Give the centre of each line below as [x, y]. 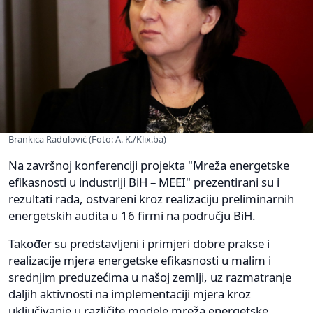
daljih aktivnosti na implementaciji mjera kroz [130, 294]
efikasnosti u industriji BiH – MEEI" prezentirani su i [144, 182]
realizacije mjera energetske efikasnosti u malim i [140, 261]
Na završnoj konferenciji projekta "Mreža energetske [149, 166]
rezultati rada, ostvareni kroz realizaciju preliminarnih [151, 199]
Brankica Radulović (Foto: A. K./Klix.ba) [87, 139]
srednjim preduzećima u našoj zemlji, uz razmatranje [150, 277]
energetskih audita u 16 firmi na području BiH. [132, 216]
